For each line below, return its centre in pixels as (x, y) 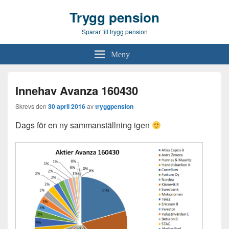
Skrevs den (32, 106)
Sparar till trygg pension (114, 31)
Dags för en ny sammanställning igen (84, 125)
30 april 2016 (67, 106)
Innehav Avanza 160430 (77, 90)
